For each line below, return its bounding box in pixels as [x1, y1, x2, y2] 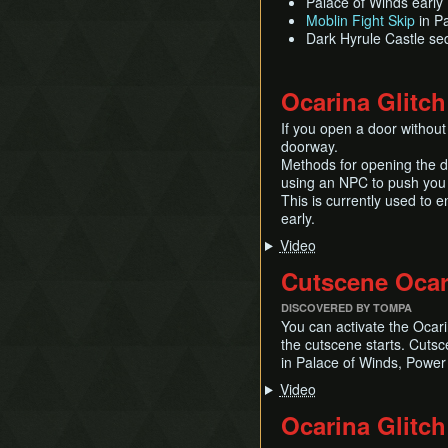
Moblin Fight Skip [306, 10, 415, 30]
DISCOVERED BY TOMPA [281, 300, 412, 315]
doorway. [281, 136, 338, 156]
